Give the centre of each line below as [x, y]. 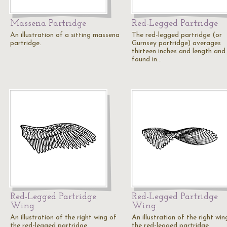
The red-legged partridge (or [177, 35]
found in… [147, 60]
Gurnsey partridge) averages [176, 43]
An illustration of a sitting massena [65, 35]
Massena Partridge [48, 24]
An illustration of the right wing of [63, 218]
